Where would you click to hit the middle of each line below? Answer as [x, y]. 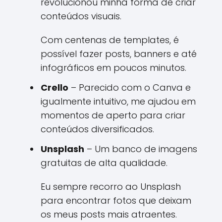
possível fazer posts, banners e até [119, 54]
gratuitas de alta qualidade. [104, 163]
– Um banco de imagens [141, 149]
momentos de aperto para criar [113, 115]
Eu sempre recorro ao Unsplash [111, 187]
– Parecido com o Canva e [130, 87]
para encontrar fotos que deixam [116, 200]
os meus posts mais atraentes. [109, 214]
